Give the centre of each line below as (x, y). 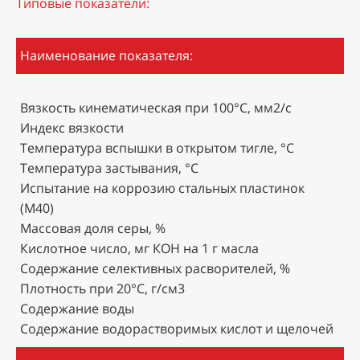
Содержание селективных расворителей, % (155, 268)
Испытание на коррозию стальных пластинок (162, 188)
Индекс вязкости (72, 127)
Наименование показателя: (106, 55)
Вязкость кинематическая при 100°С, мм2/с (156, 107)
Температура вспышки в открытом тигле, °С (157, 147)
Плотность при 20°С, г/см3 (102, 288)
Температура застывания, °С (109, 168)
